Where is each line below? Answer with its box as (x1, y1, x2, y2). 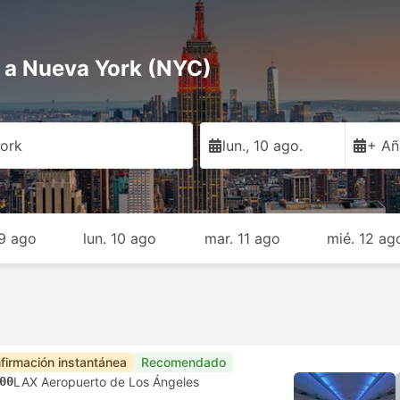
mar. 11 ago (204, 229, 281, 247)
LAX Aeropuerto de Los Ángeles (13, 374, 199, 389)
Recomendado (141, 354, 226, 370)
